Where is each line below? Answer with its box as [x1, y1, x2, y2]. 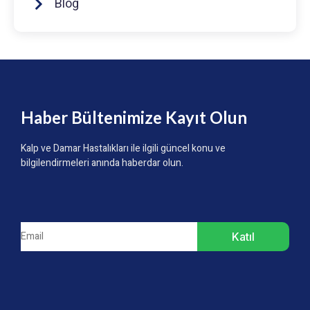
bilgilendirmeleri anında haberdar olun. [21, 156, 183, 171]
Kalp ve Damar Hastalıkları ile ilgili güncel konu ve [21, 141, 226, 156]
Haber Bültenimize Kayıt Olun [21, 107, 247, 128]
